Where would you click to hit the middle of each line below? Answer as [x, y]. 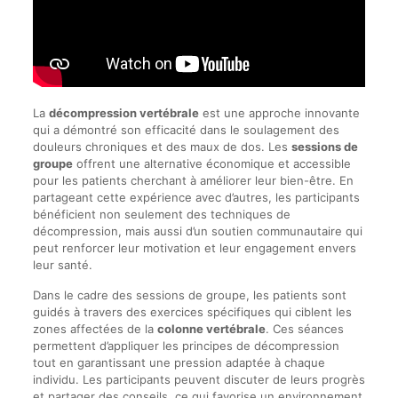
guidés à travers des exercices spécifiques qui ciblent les [192, 311]
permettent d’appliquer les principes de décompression [186, 345]
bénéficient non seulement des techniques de [161, 214]
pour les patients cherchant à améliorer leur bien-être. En [193, 180]
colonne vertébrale [211, 328]
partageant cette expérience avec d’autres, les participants [196, 197]
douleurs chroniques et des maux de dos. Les [162, 146]
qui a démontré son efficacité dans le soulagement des [186, 129]
